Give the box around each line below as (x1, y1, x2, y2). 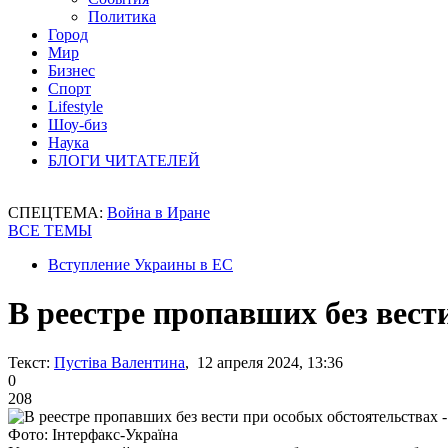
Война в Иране (107, 204, 210, 221)
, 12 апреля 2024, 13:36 (185, 353, 343, 371)
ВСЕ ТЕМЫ (8, 222, 92, 239)
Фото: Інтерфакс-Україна (8, 425, 178, 443)
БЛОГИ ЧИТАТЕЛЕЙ (48, 152, 200, 169)
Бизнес (48, 62, 95, 79)
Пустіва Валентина (54, 353, 185, 371)
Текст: (8, 353, 50, 371)
